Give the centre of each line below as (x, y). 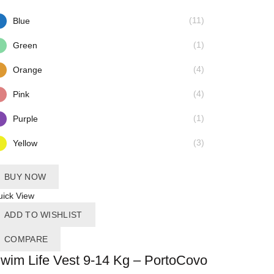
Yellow (25, 143)
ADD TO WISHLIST (43, 215)
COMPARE (26, 239)
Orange (28, 70)
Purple (25, 119)
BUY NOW (25, 177)
